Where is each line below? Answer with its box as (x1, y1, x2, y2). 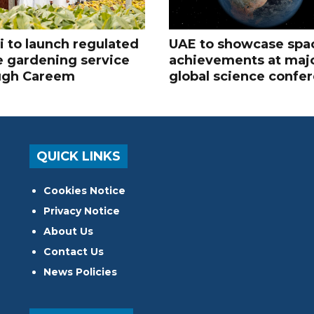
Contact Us (43, 245, 104, 258)
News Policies (43, 265, 118, 278)
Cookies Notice (43, 184, 126, 197)
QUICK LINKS (36, 148, 121, 164)
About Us (43, 224, 94, 238)
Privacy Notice (43, 204, 121, 217)
